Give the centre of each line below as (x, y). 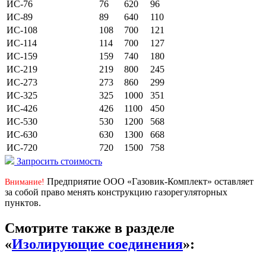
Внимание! (25, 182)
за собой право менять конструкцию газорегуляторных (116, 192)
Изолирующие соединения (97, 244)
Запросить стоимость (59, 161)
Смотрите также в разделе (90, 228)
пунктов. (23, 202)
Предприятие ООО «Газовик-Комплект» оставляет (149, 181)
